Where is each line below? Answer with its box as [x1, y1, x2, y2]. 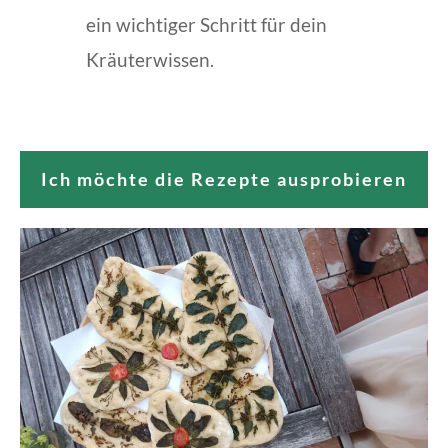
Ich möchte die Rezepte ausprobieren [41, 168, 407, 191]
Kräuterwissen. [86, 48, 214, 72]
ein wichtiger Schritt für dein [86, 13, 327, 37]
